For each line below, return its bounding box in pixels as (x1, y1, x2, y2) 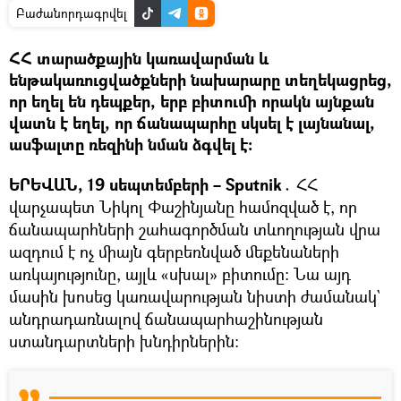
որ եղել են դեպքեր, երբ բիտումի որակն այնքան (9, 90, 374, 113)
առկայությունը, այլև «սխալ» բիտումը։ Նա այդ (9, 262, 351, 285)
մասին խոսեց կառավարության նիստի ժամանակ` (9, 285, 380, 307)
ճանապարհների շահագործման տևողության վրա (9, 218, 380, 240)
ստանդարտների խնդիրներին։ (9, 329, 239, 352)
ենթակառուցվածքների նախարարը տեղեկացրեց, (9, 68, 392, 91)
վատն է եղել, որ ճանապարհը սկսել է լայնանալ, (9, 111, 375, 134)
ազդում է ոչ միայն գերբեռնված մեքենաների (9, 240, 339, 262)
